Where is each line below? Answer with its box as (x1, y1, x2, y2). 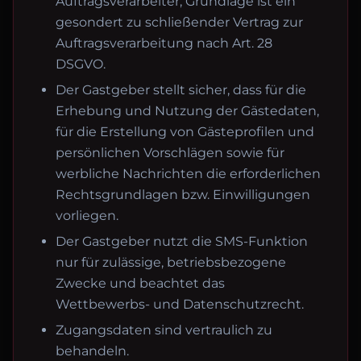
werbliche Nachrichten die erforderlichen (56, 166, 321, 181)
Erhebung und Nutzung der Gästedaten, (56, 103, 319, 118)
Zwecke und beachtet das (56, 276, 225, 291)
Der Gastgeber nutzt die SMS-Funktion (56, 234, 308, 249)
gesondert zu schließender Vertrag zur (56, 15, 303, 30)
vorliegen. (56, 208, 118, 223)
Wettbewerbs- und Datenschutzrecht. (56, 297, 304, 312)
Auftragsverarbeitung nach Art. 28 (56, 35, 272, 51)
